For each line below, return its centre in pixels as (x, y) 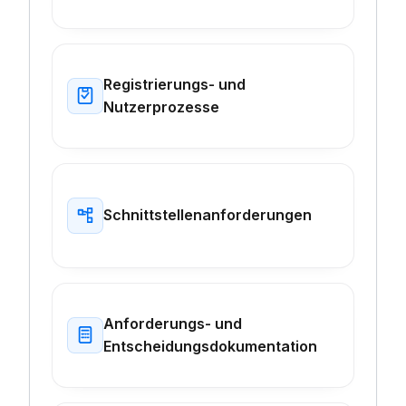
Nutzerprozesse (161, 106)
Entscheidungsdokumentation (210, 346)
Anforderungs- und (173, 323)
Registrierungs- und (174, 84)
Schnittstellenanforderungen (208, 215)
